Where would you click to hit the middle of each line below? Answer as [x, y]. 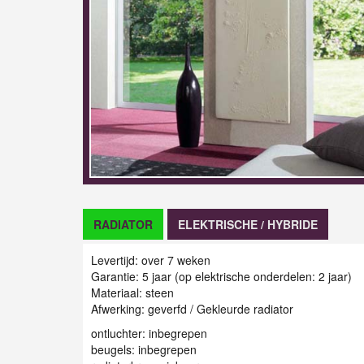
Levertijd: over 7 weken [151, 260]
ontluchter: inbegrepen [149, 334]
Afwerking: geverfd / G [148, 309]
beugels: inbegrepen [144, 350]
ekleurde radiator [249, 309]
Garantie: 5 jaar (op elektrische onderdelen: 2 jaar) [221, 277]
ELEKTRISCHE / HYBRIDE [248, 225]
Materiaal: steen [132, 293]
